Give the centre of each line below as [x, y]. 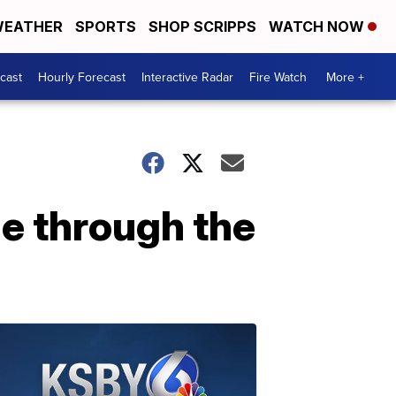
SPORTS [106, 27]
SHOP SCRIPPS [202, 27]
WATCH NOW [318, 27]
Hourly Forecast [82, 76]
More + [345, 76]
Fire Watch [278, 76]
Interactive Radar [187, 76]
